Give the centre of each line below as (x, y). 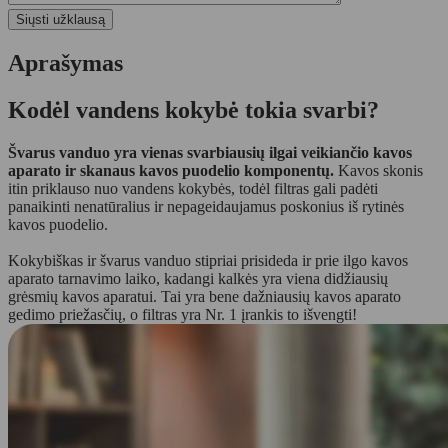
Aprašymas (65, 62)
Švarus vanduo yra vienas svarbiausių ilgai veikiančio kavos (210, 152)
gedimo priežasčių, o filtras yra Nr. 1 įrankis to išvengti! (182, 314)
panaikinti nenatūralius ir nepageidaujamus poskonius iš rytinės (206, 206)
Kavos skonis (380, 170)
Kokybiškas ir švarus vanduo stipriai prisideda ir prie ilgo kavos (208, 260)
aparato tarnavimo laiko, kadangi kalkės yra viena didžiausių (198, 278)
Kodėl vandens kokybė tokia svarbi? (193, 109)
